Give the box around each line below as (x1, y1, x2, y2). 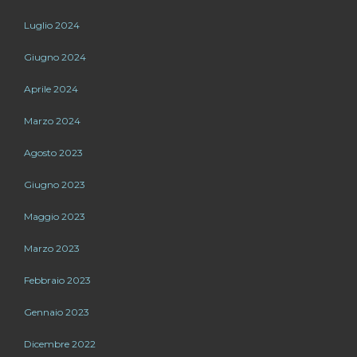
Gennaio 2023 (24, 305, 89, 318)
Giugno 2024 (24, 50, 86, 63)
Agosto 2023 (24, 146, 83, 159)
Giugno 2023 (24, 178, 85, 190)
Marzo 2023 (24, 241, 80, 254)
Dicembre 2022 (24, 337, 96, 350)
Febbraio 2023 (24, 273, 91, 286)
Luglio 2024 (24, 18, 80, 31)
